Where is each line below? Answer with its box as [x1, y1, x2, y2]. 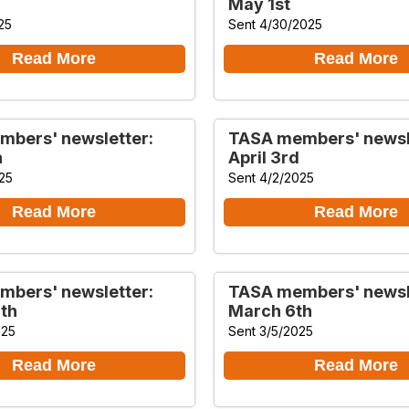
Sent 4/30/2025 [228, 16, 322, 32]
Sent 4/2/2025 [228, 169, 314, 185]
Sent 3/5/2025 [228, 322, 313, 339]
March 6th [228, 300, 312, 320]
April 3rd [228, 147, 299, 167]
